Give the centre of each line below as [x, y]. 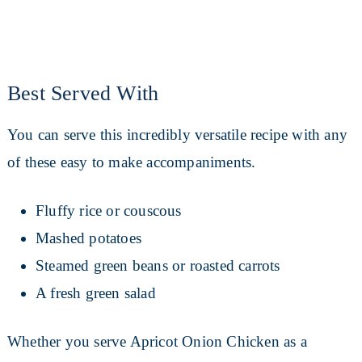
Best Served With [83, 94]
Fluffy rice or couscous [108, 211]
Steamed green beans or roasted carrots [158, 266]
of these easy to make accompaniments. [131, 162]
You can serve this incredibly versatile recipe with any [177, 135]
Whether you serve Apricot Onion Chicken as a [157, 342]
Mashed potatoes [88, 238]
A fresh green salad [95, 293]
